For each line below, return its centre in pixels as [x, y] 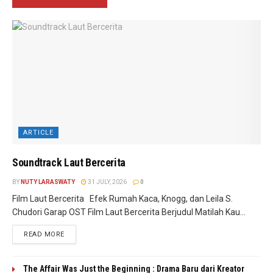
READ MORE [44, 234]
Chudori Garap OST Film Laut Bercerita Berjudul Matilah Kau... [129, 212]
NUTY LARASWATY [48, 182]
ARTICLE [38, 132]
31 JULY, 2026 [107, 182]
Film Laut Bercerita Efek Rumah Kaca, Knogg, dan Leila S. [122, 198]
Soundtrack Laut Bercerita [69, 162]
